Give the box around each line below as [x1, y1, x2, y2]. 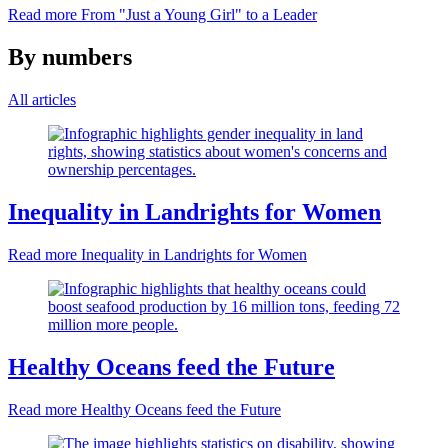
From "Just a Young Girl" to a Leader [77, 6, 317, 24]
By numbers [8, 44, 132, 71]
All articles [8, 91, 76, 109]
